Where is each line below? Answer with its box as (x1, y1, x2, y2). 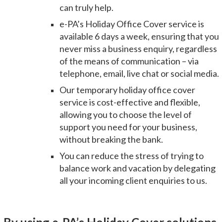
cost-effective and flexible (97, 97, 198, 108)
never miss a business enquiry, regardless (59, 43, 217, 54)
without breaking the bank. (59, 134, 163, 145)
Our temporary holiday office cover (59, 84, 195, 95)
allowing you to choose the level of (59, 109, 192, 120)
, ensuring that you (148, 31, 219, 42)
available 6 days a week (59, 31, 148, 42)
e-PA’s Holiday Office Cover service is (59, 18, 204, 29)
